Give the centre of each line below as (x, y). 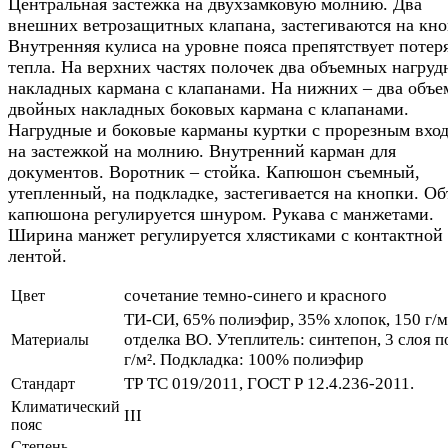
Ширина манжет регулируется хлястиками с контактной (225, 234)
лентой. (37, 255)
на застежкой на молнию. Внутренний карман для (202, 150)
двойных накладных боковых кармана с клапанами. (208, 108)
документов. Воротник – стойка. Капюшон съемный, (214, 171)
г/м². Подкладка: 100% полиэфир (244, 359)
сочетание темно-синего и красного (255, 295)
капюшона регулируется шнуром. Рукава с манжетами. (221, 213)
